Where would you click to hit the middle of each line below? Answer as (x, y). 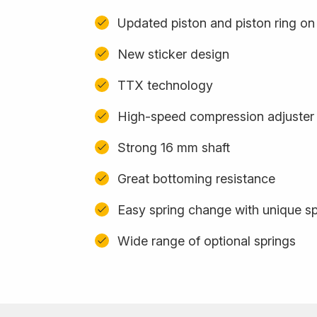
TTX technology (165, 85)
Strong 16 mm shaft (174, 147)
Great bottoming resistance (196, 178)
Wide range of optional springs (207, 241)
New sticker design (173, 54)
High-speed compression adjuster (216, 116)
